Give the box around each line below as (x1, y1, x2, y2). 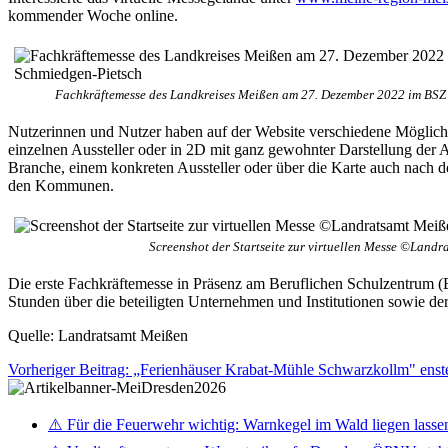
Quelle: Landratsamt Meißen (8, 326, 188, 344)
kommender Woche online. (8, 6, 178, 24)
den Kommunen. (8, 176, 114, 194)
